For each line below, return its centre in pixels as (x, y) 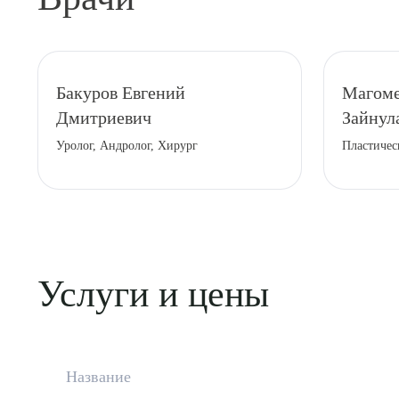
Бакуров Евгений (121, 93)
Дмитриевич (104, 118)
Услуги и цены (153, 294)
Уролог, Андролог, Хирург (127, 146)
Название (98, 377)
